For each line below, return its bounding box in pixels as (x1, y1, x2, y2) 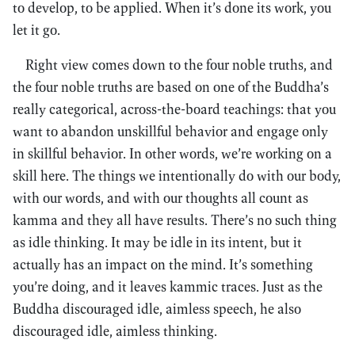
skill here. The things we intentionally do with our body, (13, 166, 341, 185)
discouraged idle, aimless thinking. (13, 322, 217, 340)
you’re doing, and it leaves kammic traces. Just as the (13, 277, 323, 296)
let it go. (13, 21, 60, 39)
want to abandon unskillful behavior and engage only (13, 122, 328, 140)
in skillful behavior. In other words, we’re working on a (13, 144, 332, 162)
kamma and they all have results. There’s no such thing (13, 211, 337, 229)
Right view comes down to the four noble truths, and (25, 55, 333, 74)
